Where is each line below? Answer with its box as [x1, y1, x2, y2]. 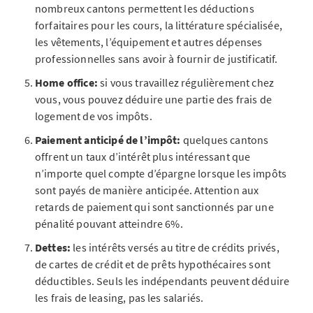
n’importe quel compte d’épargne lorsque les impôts [35, 166, 287, 180]
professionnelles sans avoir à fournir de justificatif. [35, 52, 278, 66]
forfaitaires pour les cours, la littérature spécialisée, [35, 18, 282, 32]
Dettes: [35, 240, 73, 254]
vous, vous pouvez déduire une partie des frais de [35, 92, 272, 106]
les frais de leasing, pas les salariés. [35, 291, 204, 305]
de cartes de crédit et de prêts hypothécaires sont [35, 257, 271, 271]
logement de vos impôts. [35, 109, 152, 123]
